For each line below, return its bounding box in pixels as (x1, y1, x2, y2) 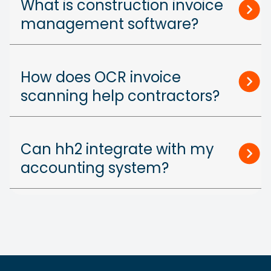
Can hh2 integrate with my (21, 139, 214, 159)
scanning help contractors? (21, 85, 220, 106)
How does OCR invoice (21, 67, 181, 87)
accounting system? (21, 157, 169, 178)
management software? (21, 13, 198, 34)
